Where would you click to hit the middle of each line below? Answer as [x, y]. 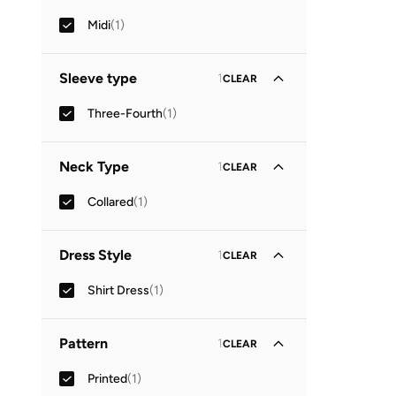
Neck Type [94, 167]
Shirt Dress [118, 290]
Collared [110, 202]
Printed [107, 378]
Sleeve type [98, 78]
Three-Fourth [125, 113]
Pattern [84, 343]
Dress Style [95, 255]
